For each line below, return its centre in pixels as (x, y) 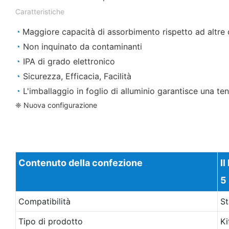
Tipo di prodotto (50, 221)
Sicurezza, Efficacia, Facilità (76, 76)
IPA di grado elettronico (68, 61)
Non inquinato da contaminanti (81, 46)
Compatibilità (44, 201)
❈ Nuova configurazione (56, 105)
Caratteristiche (40, 11)
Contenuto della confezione (80, 163)
